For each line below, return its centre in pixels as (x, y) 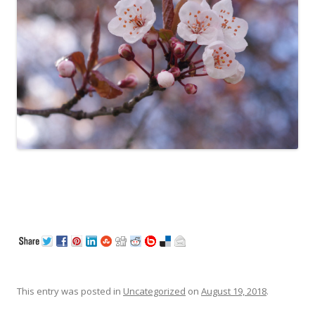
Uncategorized (154, 291)
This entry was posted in (70, 291)
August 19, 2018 (234, 291)
